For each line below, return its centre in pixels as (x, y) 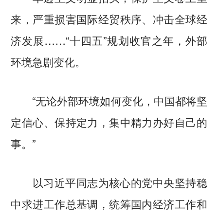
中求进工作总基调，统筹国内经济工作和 (109, 203)
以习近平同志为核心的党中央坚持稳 (109, 182)
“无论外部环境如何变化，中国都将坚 (109, 100)
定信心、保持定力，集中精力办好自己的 (109, 121)
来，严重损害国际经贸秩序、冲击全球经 (109, 19)
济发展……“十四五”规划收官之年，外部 (109, 40)
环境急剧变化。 (48, 62)
